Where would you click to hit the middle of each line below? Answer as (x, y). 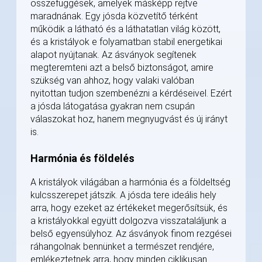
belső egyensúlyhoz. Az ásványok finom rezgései (131, 234)
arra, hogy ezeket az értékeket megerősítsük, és (129, 208)
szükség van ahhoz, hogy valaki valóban (112, 81)
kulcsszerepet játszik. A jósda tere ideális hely (123, 195)
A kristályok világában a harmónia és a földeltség (130, 182)
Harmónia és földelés (82, 158)
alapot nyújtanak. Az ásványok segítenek (113, 55)
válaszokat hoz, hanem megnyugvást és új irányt (129, 119)
